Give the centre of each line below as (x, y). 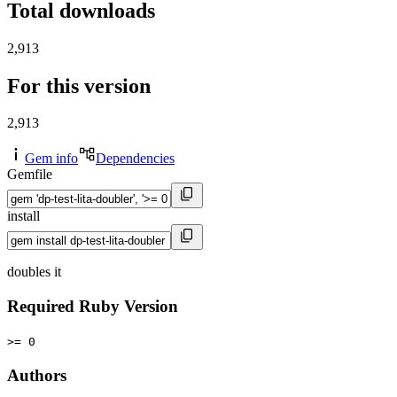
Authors (37, 375)
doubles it (34, 272)
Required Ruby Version (93, 307)
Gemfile (30, 175)
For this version (79, 86)
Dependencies (135, 159)
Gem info (51, 159)
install (23, 216)
